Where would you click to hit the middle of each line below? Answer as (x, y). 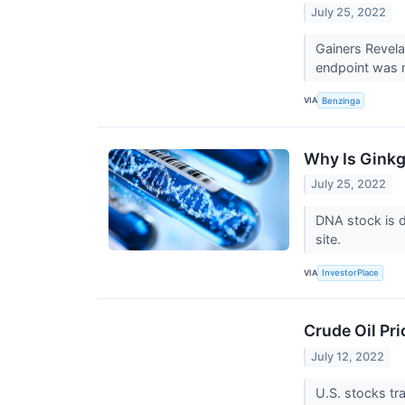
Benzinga (341, 100)
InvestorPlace (351, 273)
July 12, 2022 (348, 356)
